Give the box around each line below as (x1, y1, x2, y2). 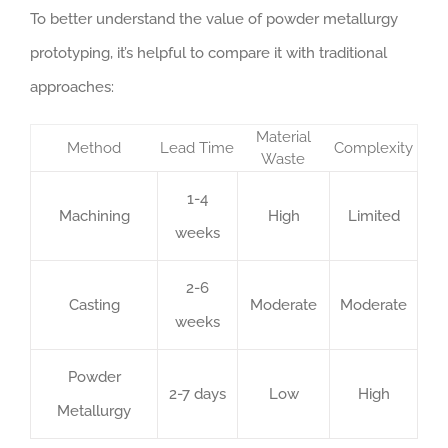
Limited (347, 206, 400, 225)
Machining (58, 206, 130, 225)
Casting (68, 295, 120, 314)
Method (67, 138, 121, 157)
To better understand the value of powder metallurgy (30, 9, 398, 28)
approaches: (30, 77, 114, 96)
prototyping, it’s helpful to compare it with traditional (30, 43, 387, 62)
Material (255, 127, 311, 146)
